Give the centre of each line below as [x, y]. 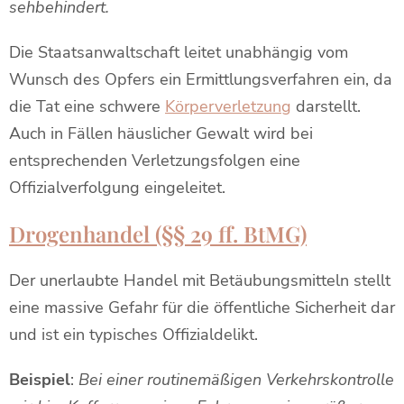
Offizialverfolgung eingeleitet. [117, 188]
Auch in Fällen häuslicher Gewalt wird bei [161, 133]
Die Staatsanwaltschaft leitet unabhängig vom [179, 52]
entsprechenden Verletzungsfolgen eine [155, 161]
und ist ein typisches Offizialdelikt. [133, 335]
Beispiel [40, 380]
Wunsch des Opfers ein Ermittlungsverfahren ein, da [201, 79]
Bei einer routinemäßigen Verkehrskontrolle [236, 380]
